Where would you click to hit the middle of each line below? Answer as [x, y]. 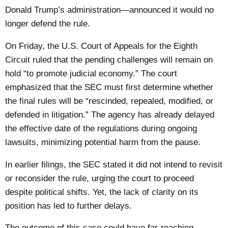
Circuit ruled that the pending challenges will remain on [109, 60]
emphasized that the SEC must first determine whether [109, 87]
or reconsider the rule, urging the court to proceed [100, 178]
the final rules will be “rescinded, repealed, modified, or [109, 101]
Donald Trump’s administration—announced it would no [110, 10]
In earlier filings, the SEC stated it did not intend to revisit [114, 164]
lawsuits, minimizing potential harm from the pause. [103, 142]
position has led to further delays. [69, 206]
